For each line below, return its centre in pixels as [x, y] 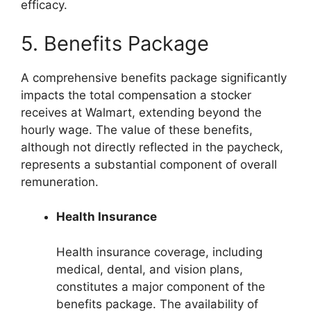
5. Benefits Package [115, 43]
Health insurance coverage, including [159, 252]
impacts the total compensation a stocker [136, 95]
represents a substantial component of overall [149, 164]
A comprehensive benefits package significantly [154, 77]
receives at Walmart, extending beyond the [141, 112]
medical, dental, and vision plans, [150, 269]
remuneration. [60, 182]
